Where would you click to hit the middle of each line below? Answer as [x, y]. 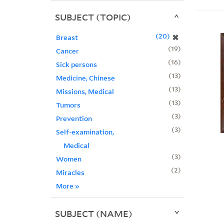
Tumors [68, 105]
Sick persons [76, 64]
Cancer [67, 51]
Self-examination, [85, 132]
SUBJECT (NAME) [93, 214]
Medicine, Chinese [85, 78]
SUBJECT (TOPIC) [93, 17]
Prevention [74, 118]
